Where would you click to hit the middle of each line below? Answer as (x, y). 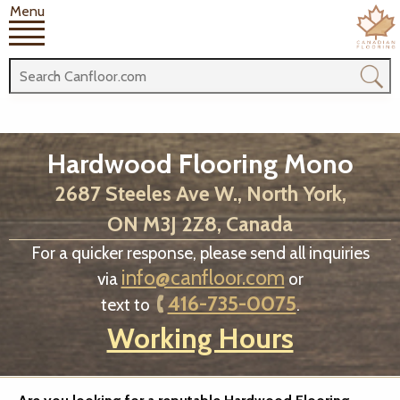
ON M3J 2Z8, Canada (200, 224)
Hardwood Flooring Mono (200, 164)
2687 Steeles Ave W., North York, (200, 194)
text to (127, 304)
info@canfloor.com (203, 278)
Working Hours (200, 338)
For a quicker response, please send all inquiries (200, 253)
